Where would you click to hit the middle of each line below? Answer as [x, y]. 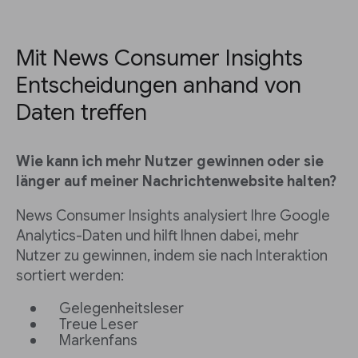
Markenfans [98, 341]
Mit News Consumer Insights [159, 58]
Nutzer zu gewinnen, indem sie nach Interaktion [172, 256]
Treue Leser [99, 325]
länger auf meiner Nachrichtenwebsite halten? [176, 182]
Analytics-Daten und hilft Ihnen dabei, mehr [157, 236]
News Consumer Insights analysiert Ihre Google [173, 216]
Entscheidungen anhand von [159, 86]
